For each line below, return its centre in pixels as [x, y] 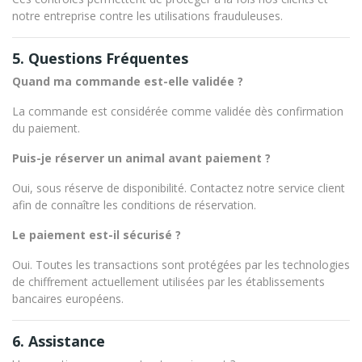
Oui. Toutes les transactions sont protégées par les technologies [181, 265]
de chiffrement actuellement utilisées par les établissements [168, 282]
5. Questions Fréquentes [100, 59]
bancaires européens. [68, 299]
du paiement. [46, 128]
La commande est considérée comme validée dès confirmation [178, 112]
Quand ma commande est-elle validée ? [128, 82]
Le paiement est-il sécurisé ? [97, 235]
